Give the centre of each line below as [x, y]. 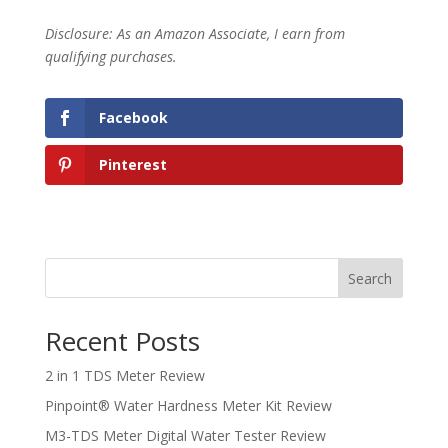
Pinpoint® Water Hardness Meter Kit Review [188, 405]
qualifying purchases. [110, 56]
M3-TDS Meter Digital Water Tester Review [185, 435]
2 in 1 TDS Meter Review [124, 375]
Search [370, 278]
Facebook [133, 117]
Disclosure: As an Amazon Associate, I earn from [194, 33]
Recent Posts [122, 340]
